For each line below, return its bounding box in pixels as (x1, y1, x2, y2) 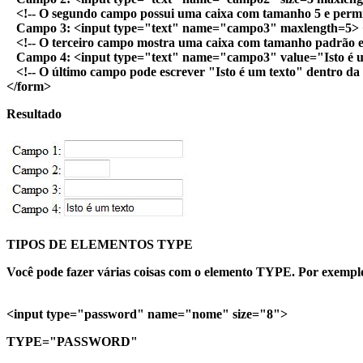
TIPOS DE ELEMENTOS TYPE (6, 237, 193, 251)
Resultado (6, 106, 62, 121)
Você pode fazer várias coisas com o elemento (6, 264, 256, 279)
